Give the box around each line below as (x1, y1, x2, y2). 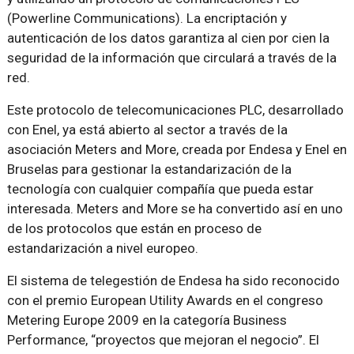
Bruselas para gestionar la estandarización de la (6, 161, 292, 177)
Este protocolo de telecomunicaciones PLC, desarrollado (6, 102, 344, 118)
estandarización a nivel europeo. (6, 240, 198, 256)
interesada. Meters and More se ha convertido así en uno (6, 201, 343, 217)
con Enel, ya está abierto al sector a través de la (6, 122, 288, 137)
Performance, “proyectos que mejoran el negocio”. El (6, 332, 319, 348)
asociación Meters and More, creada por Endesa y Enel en (6, 141, 347, 157)
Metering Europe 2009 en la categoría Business (6, 312, 287, 328)
